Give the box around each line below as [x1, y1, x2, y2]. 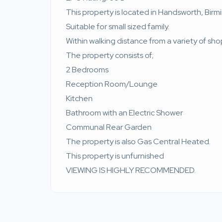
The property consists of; [66, 50, 154, 61]
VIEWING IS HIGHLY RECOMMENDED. [66, 165, 196, 176]
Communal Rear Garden [66, 122, 152, 133]
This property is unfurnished [66, 151, 164, 162]
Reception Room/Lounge [66, 79, 158, 90]
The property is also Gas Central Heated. [66, 136, 211, 147]
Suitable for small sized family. [66, 21, 169, 32]
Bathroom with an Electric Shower [66, 108, 183, 118]
